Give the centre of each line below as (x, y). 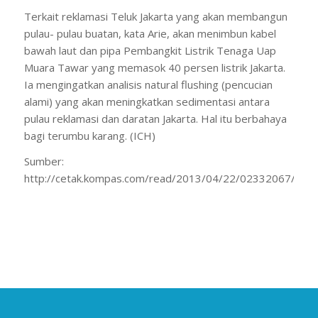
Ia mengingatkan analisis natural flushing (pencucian (148, 84)
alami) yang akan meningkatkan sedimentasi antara (147, 101)
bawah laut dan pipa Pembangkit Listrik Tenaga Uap (150, 50)
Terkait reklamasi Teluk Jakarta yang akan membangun (155, 16)
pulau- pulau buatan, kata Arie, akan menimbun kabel (150, 33)
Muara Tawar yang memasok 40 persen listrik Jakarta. (154, 67)
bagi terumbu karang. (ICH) (89, 135)
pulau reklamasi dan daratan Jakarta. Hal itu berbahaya (155, 118)
